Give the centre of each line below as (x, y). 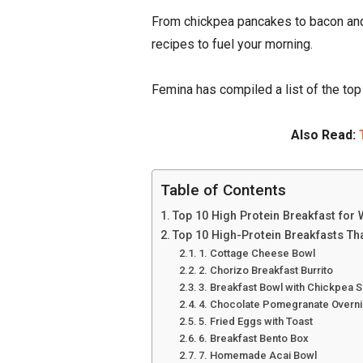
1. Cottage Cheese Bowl (257, 254)
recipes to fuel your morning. (232, 45)
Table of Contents (223, 190)
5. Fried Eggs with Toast (256, 322)
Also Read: (325, 135)
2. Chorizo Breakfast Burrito (266, 271)
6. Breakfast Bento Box (254, 339)
